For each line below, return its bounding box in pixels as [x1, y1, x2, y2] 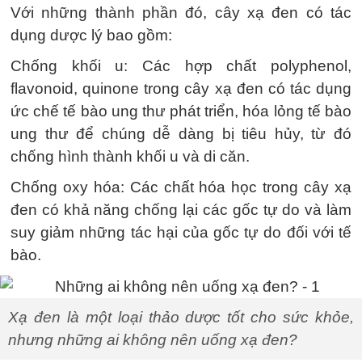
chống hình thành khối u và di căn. [11, 148, 250, 165]
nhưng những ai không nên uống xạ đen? [8, 330, 297, 348]
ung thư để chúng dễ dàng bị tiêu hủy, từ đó [11, 125, 351, 142]
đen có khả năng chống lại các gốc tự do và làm [11, 201, 351, 218]
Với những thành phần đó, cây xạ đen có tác [11, 4, 351, 21]
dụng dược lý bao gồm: [11, 27, 172, 44]
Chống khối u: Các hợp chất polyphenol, [11, 57, 351, 74]
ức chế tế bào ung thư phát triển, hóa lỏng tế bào [11, 103, 351, 120]
